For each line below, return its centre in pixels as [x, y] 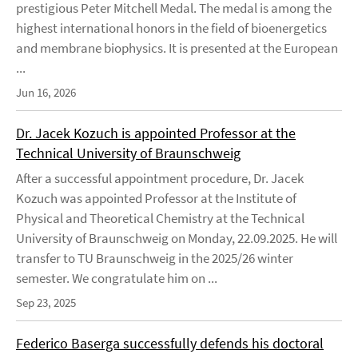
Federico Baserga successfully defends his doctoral [170, 343]
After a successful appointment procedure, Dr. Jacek [160, 178]
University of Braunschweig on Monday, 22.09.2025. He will [177, 238]
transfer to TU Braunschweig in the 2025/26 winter [155, 258]
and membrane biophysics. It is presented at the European [177, 48]
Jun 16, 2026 [46, 92]
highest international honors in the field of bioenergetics [171, 28]
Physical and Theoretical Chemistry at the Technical [160, 218]
